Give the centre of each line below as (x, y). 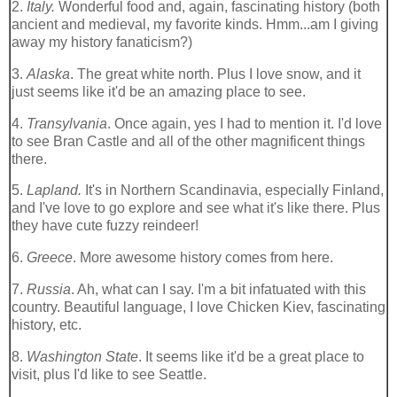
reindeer (169, 226)
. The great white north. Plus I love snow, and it (215, 74)
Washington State (82, 356)
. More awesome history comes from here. (203, 258)
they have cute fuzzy (77, 226)
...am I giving (339, 24)
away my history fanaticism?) (102, 42)
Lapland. (56, 191)
